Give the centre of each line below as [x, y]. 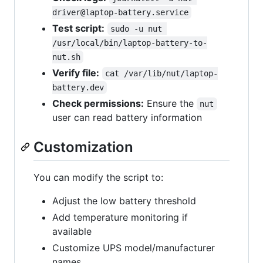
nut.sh [66, 57]
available [72, 232]
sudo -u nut [139, 29]
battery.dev [78, 88]
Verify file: [76, 73]
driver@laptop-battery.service [120, 13]
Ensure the [170, 104]
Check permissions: [98, 104]
